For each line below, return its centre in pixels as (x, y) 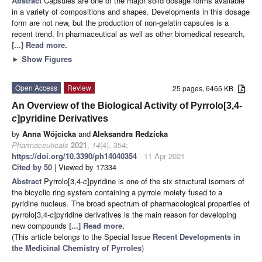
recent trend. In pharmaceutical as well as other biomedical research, (128, 33)
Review (79, 87)
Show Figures (46, 58)
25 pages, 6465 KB (206, 88)
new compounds (40, 225)
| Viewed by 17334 (84, 167)
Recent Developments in (196, 236)
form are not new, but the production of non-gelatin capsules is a (120, 22)
